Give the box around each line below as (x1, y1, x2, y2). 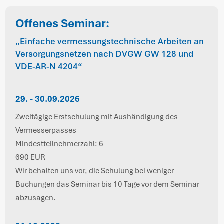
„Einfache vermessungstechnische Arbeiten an (15, 35, 204, 47)
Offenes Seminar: (15, 15, 110, 31)
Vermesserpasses (15, 125, 77, 135)
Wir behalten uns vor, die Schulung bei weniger (15, 165, 174, 176)
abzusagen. (15, 192, 56, 203)
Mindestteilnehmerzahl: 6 (15, 138, 104, 149)
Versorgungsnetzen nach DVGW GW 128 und (15, 48, 194, 59)
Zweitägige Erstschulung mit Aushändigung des (15, 111, 178, 122)
